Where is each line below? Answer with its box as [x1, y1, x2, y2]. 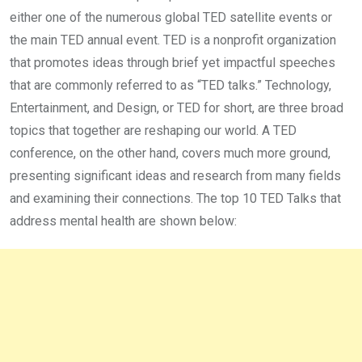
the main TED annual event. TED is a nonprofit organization [10, 32, 336, 48]
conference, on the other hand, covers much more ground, [10, 145, 330, 161]
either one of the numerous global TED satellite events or [10, 9, 332, 25]
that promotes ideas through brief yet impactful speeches [10, 54, 335, 70]
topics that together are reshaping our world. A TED [10, 122, 297, 138]
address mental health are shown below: [10, 213, 237, 229]
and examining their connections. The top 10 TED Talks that [10, 190, 341, 206]
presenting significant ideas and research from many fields [10, 167, 341, 183]
